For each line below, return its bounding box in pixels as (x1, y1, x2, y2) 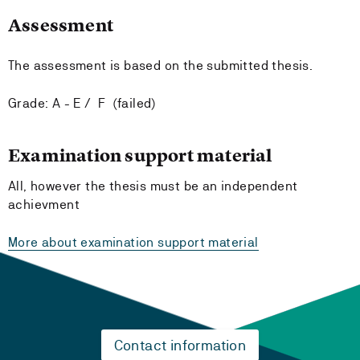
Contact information (113, 337, 247, 354)
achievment (8, 197, 80, 212)
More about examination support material (8, 235, 259, 250)
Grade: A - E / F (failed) (8, 96, 156, 111)
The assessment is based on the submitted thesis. (8, 58, 313, 73)
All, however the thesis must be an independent (8, 178, 298, 194)
